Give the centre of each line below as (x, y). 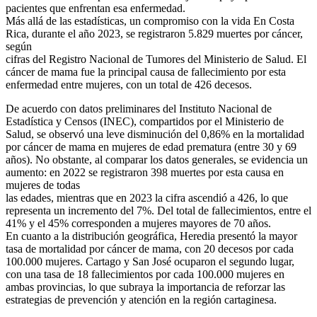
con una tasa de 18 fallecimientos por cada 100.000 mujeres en (145, 275)
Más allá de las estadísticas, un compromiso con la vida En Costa (150, 21)
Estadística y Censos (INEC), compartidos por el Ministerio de (145, 122)
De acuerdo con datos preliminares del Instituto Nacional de (139, 109)
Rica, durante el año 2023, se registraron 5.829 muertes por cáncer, (154, 34)
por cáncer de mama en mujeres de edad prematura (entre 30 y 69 (151, 147)
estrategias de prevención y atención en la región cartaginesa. (141, 300)
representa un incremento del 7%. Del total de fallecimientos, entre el (158, 211)
